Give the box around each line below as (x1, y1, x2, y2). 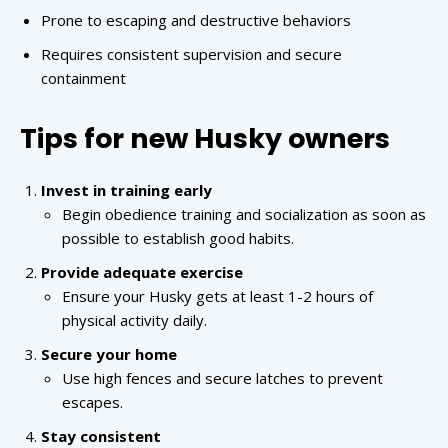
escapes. (62, 392, 123, 413)
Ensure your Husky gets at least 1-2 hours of (62, 286, 373, 307)
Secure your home (41, 344, 177, 365)
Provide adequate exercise (41, 262, 243, 283)
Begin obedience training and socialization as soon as (62, 204, 426, 225)
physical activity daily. (62, 310, 207, 331)
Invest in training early (41, 180, 212, 201)
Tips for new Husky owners (20, 120, 390, 158)
